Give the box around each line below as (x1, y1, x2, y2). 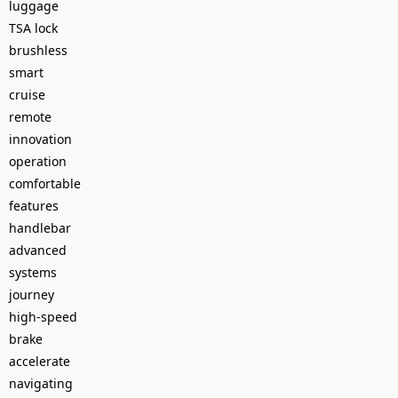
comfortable (9, 174, 81, 192)
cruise (9, 85, 45, 103)
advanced (9, 241, 67, 259)
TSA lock (9, 19, 58, 36)
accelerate (9, 352, 70, 370)
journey (9, 285, 54, 303)
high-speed (9, 307, 77, 325)
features (9, 196, 59, 214)
